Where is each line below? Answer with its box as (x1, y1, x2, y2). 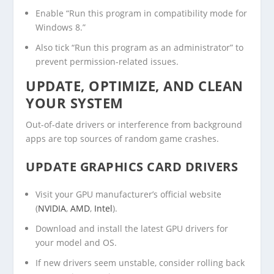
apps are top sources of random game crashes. (26, 133, 220, 145)
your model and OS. (35, 237, 117, 249)
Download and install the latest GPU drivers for (35, 223, 229, 235)
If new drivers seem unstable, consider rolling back (35, 256, 245, 268)
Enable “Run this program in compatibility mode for (35, 7, 248, 20)
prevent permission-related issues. (35, 56, 179, 68)
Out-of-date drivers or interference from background (26, 119, 243, 131)
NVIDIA (38, 202, 67, 215)
